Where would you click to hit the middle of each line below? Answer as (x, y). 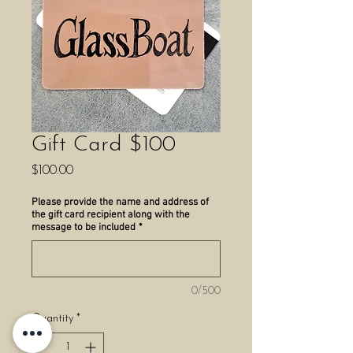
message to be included (84, 228)
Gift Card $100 (104, 145)
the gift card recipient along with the (111, 215)
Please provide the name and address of (120, 203)
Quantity (52, 319)
